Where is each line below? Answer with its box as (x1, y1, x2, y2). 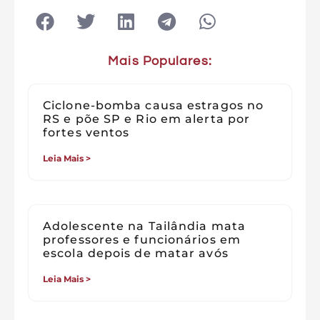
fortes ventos (43, 125, 130, 139)
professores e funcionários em (43, 232, 241, 246)
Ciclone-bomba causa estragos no (43, 98, 264, 112)
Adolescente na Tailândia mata (43, 219, 246, 233)
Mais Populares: (108, 54, 212, 68)
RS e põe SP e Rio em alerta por (43, 111, 251, 126)
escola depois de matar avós (43, 246, 229, 260)
